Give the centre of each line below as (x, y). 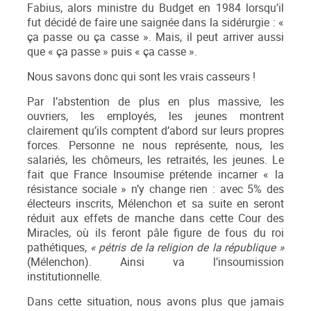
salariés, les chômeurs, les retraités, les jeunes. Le (155, 160)
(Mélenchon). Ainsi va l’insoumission (155, 262)
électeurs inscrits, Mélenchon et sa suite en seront (155, 204)
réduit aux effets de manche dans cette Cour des (155, 219)
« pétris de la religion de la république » (187, 248)
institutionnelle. (65, 277)
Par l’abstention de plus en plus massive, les (155, 102)
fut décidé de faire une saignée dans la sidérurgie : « (155, 23)
